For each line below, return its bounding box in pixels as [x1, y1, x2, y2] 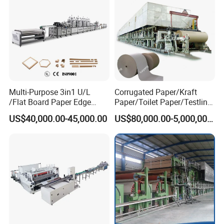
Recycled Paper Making [114, 116, 197, 127]
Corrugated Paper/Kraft [114, 86, 197, 97]
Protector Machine [9, 106, 74, 117]
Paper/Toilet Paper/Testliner [114, 96, 214, 107]
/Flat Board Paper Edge [9, 96, 91, 107]
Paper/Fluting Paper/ [114, 106, 189, 117]
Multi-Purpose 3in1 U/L [9, 86, 91, 97]
